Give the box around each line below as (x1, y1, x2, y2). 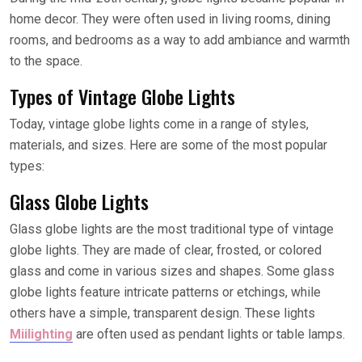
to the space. (10, 53, 82, 69)
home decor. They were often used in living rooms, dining (10, 11, 330, 27)
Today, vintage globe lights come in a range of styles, (10, 116, 309, 132)
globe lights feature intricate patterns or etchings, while (10, 284, 321, 300)
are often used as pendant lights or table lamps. (73, 326, 345, 342)
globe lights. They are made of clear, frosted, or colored (10, 242, 322, 258)
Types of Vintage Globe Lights (10, 82, 235, 111)
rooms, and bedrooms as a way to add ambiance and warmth (10, 32, 350, 48)
